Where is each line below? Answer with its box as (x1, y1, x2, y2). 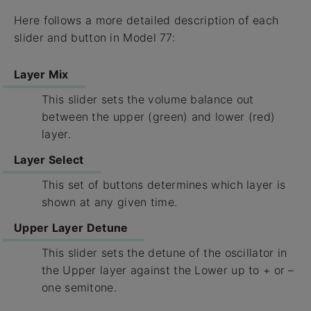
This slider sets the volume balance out (42, 92, 254, 107)
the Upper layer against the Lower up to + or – (42, 263, 294, 278)
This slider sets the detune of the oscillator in (42, 246, 287, 260)
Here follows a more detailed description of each (14, 13, 279, 28)
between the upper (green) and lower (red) (42, 110, 276, 124)
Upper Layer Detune (14, 221, 128, 235)
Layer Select (14, 153, 84, 167)
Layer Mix (14, 67, 69, 82)
